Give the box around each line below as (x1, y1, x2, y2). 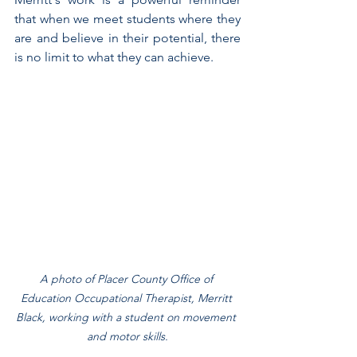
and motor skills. (87, 329, 168, 344)
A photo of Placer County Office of (39, 272, 216, 287)
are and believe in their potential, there (14, 30, 241, 46)
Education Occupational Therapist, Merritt (20, 291, 235, 306)
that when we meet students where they (14, 11, 241, 27)
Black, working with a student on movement (16, 310, 239, 325)
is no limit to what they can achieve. (14, 49, 214, 65)
